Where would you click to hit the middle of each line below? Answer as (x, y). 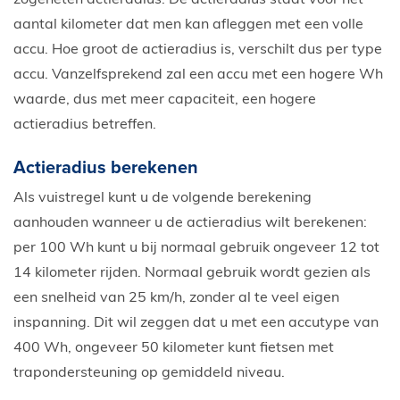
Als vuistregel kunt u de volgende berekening (162, 198)
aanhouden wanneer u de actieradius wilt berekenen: (190, 223)
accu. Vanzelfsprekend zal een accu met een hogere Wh (198, 75)
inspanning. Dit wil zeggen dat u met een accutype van (196, 323)
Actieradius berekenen (106, 167)
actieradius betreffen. (85, 125)
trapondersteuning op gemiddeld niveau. (149, 373)
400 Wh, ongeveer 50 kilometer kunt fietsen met (174, 348)
